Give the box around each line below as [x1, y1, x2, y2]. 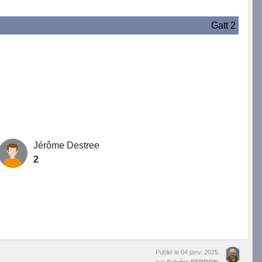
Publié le [156, 249, 181, 256]
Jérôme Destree [33, 140, 99, 151]
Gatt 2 [211, 20, 236, 31]
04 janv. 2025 [181, 249, 218, 256]
